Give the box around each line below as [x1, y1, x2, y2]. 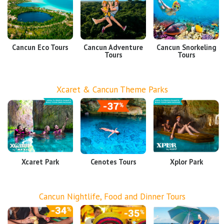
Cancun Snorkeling [156, 42, 216, 52]
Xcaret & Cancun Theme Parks [56, 83, 168, 95]
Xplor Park [169, 157, 203, 167]
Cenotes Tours [90, 157, 136, 167]
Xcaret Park [21, 157, 59, 167]
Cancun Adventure [83, 42, 143, 52]
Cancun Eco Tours [12, 42, 69, 52]
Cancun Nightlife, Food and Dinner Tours [38, 190, 185, 202]
